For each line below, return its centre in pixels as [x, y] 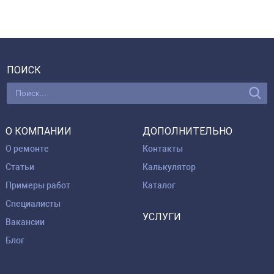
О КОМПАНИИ [39, 131]
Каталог [159, 185]
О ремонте [27, 148]
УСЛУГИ [162, 217]
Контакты [163, 148]
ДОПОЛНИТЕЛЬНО [187, 131]
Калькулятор [169, 167]
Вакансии [25, 222]
